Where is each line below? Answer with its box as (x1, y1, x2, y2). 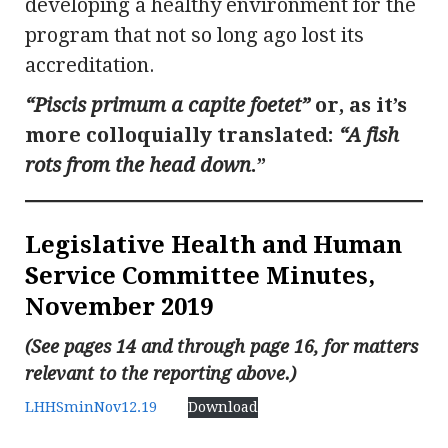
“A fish (339, 123, 399, 148)
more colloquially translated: (25, 123, 339, 148)
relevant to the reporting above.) (25, 363, 296, 385)
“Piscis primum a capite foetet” (25, 93, 310, 118)
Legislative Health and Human (25, 231, 402, 260)
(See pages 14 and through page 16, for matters (25, 336, 418, 358)
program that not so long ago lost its (25, 23, 364, 48)
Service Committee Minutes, (25, 262, 375, 291)
